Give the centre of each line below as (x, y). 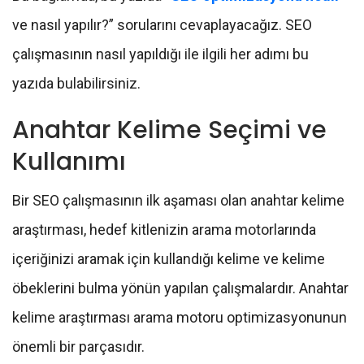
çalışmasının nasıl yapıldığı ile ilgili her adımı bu (160, 54)
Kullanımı (69, 162)
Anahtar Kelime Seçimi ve (169, 130)
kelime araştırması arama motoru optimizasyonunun (180, 318)
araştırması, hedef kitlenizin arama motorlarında (164, 230)
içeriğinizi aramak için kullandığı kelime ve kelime (169, 259)
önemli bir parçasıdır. (78, 347)
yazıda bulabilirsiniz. (76, 84)
